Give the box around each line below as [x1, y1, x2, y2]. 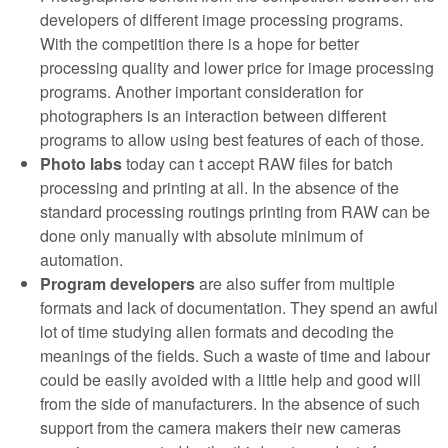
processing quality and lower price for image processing [40, 55, 434, 79]
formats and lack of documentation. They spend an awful [40, 295, 438, 319]
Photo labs [40, 151, 122, 175]
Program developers [40, 271, 195, 295]
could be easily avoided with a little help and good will [40, 367, 421, 391]
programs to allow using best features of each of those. [40, 127, 424, 151]
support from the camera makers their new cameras [40, 415, 401, 439]
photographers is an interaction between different [40, 103, 386, 127]
